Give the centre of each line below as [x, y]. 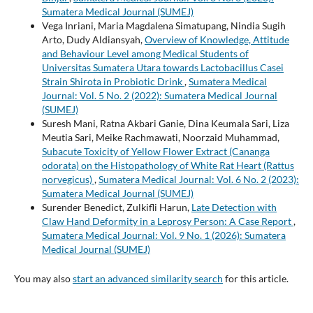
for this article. [255, 279]
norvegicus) [68, 180]
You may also [43, 279]
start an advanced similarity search [147, 279]
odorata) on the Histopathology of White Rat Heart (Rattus [168, 166]
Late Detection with [234, 208]
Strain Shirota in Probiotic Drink [113, 82]
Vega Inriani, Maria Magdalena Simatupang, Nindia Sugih [163, 26]
